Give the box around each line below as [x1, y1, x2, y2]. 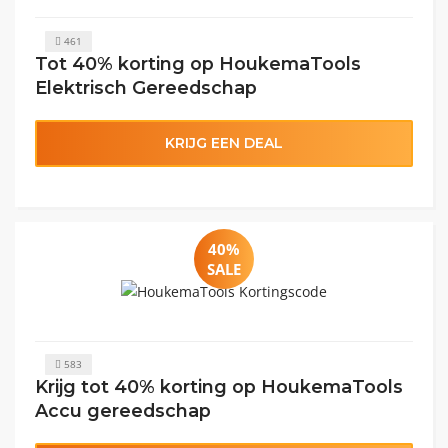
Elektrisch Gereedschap [35, 76, 257, 98]
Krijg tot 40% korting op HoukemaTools [35, 376, 403, 398]
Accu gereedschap [35, 400, 211, 422]
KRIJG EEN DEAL [165, 133, 283, 152]
